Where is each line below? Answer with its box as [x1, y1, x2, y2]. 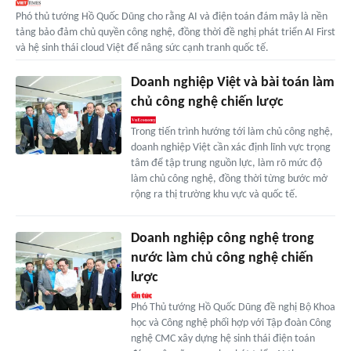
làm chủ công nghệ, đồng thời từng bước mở [130, 172, 327, 185]
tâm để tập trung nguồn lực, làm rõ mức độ [130, 157, 322, 169]
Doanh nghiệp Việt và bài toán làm [130, 74, 335, 90]
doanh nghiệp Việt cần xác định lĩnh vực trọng [130, 141, 331, 154]
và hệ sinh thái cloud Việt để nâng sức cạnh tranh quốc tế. [16, 42, 269, 54]
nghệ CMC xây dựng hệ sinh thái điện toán [130, 332, 315, 345]
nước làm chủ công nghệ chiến [130, 250, 313, 266]
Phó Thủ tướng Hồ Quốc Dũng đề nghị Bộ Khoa [130, 301, 335, 313]
